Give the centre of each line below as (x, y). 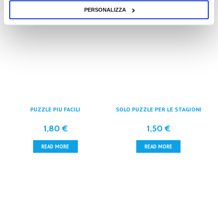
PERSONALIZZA (105, 9)
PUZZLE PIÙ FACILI (55, 109)
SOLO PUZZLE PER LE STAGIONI (158, 109)
